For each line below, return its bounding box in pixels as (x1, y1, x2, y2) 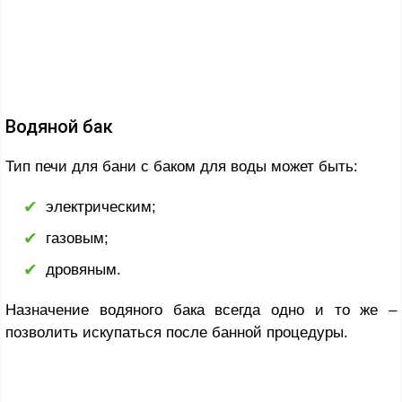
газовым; (46, 230, 109, 248)
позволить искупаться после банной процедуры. (5, 324, 348, 342)
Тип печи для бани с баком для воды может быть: (5, 158, 358, 176)
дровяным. (46, 261, 121, 279)
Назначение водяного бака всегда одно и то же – (5, 301, 397, 319)
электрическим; (46, 198, 156, 216)
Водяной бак (5, 116, 113, 138)
